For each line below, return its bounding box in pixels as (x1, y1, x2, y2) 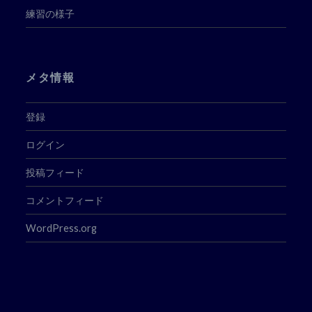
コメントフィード (26, 194, 104, 207)
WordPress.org (26, 222, 97, 235)
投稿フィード (26, 166, 85, 179)
